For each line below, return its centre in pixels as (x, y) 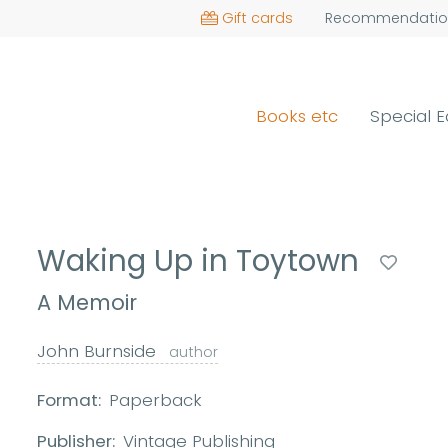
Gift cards (257, 18)
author (194, 352)
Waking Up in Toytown (202, 260)
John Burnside (99, 351)
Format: (69, 400)
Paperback (156, 400)
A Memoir (87, 303)
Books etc (297, 115)
